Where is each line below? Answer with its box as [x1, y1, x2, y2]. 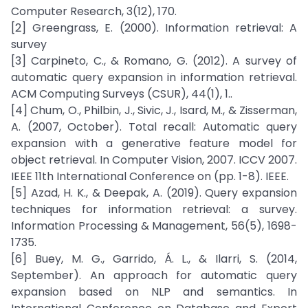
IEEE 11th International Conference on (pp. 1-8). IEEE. [11, 168, 289, 184]
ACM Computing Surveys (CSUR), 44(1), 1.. [11, 86, 232, 102]
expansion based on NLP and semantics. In [11, 284, 297, 300]
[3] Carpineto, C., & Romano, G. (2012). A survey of [11, 53, 297, 69]
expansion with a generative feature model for [11, 135, 297, 151]
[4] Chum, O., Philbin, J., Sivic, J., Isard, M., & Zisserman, [11, 102, 297, 118]
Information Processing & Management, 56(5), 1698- [11, 218, 297, 234]
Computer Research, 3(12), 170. [11, 3, 177, 19]
